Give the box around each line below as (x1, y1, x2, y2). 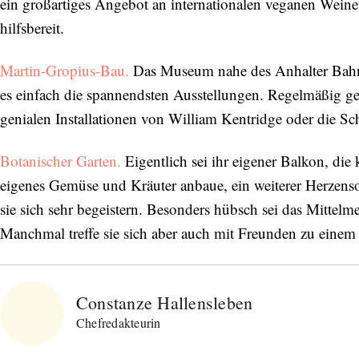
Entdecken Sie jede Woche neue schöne (58, 251, 301, 271)
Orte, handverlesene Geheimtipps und (64, 271, 295, 291)
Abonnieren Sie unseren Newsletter (65, 221, 294, 243)
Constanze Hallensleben (76, 290, 253, 314)
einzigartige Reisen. (119, 291, 240, 311)
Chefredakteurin (76, 313, 161, 331)
